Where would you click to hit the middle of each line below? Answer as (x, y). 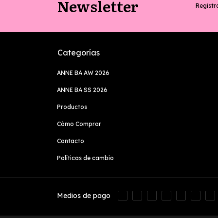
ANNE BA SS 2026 (82, 90)
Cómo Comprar (79, 124)
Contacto (71, 141)
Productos (72, 107)
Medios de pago (84, 193)
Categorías (79, 52)
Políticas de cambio (85, 158)
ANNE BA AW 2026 (83, 73)
